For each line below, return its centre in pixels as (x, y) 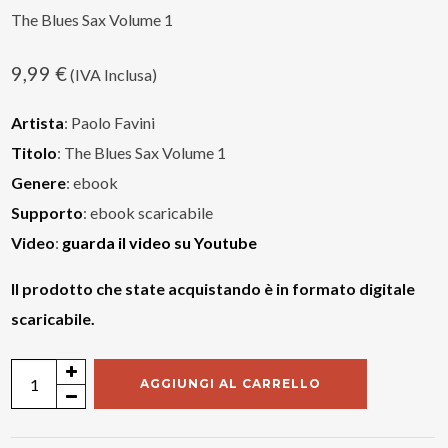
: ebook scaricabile (148, 212)
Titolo (34, 152)
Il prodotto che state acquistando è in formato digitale (213, 288)
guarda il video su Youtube (160, 242)
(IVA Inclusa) (112, 74)
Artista (38, 122)
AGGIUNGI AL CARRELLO (231, 383)
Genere (39, 182)
